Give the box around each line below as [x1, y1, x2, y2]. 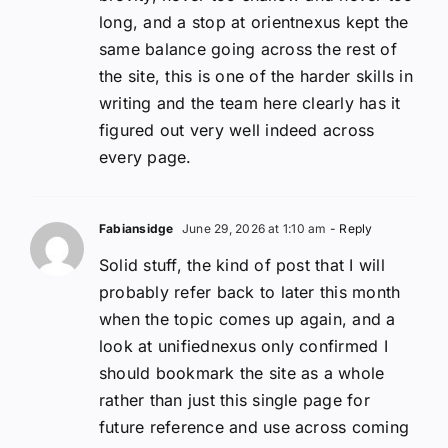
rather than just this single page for [99, 389, 370, 410]
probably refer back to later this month [99, 281, 401, 302]
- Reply [326, 220, 373, 236]
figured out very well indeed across [99, 119, 375, 140]
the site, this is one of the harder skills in [99, 65, 413, 86]
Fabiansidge [99, 220, 174, 236]
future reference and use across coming [99, 416, 410, 437]
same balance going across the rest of [99, 38, 397, 59]
